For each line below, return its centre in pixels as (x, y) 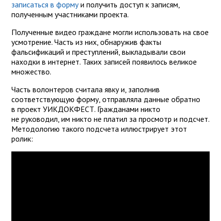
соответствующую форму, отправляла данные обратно (106, 99)
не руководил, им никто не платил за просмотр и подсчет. (110, 119)
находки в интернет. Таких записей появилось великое (104, 61)
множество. (32, 71)
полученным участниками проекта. (71, 14)
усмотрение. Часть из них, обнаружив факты (86, 42)
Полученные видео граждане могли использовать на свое (110, 32)
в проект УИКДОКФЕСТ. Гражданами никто (86, 109)
